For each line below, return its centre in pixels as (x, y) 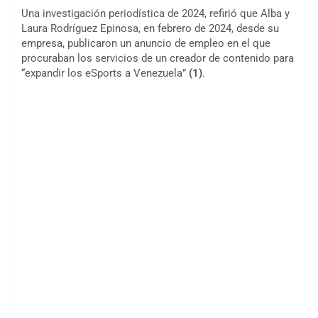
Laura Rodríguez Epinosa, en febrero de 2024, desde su (150, 29)
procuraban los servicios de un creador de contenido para (158, 59)
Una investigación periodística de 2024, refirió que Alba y (155, 14)
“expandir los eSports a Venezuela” (105, 73)
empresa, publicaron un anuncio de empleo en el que (146, 44)
